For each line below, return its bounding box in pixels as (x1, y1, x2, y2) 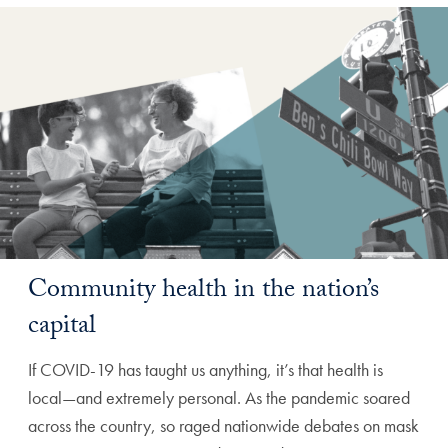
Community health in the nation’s (28, 270, 379, 314)
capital (28, 306, 96, 350)
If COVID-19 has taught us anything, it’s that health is (28, 358, 383, 381)
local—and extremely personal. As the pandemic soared (28, 386, 410, 409)
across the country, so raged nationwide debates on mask (28, 414, 419, 437)
